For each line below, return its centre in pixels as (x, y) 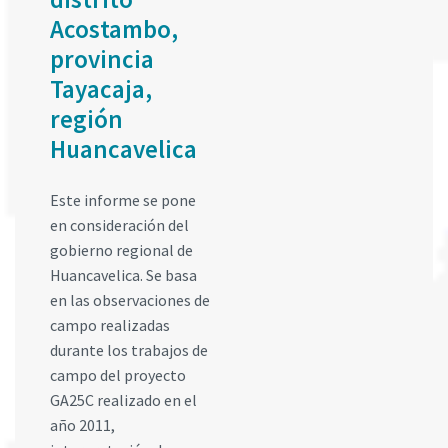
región (86, 119)
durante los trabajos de (129, 350)
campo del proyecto (118, 375)
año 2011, (82, 425)
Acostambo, (114, 29)
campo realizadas (110, 325)
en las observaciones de (130, 300)
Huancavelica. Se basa (123, 275)
